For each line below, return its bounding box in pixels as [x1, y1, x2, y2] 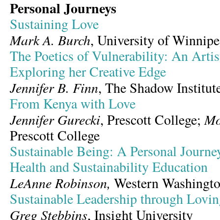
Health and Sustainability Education [10, 158, 208, 176]
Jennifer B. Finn [10, 78, 98, 97]
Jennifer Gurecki [10, 110, 100, 129]
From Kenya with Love [10, 94, 136, 112]
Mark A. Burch [10, 30, 90, 49]
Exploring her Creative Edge [10, 62, 166, 81]
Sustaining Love [10, 15, 99, 33]
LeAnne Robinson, [10, 173, 114, 192]
